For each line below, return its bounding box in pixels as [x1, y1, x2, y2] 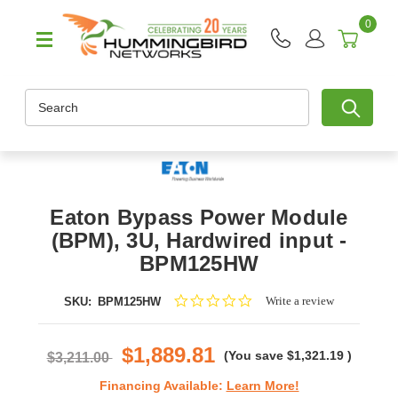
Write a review [265, 294, 334, 308]
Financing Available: [99, 378, 227, 394]
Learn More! [226, 378, 299, 394]
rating [251, 323, 282, 338]
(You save [223, 348, 283, 363]
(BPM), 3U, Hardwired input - [51, 228, 347, 253]
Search [25, 91, 65, 106]
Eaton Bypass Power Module [50, 205, 348, 230]
